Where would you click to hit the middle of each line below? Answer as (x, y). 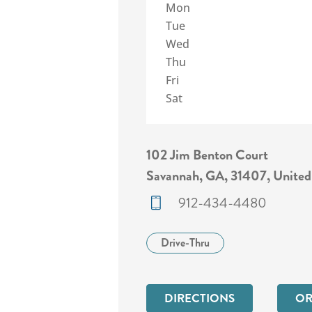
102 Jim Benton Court (207, 155)
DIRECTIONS (200, 298)
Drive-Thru (185, 242)
